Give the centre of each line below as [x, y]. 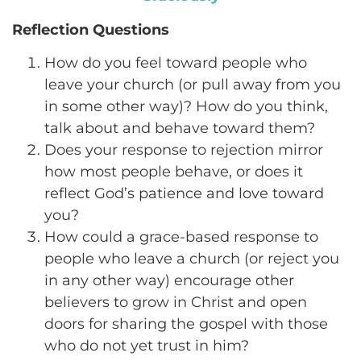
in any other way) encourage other [169, 281]
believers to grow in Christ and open [176, 303]
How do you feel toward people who [176, 63]
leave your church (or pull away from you [193, 85]
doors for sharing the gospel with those [186, 324]
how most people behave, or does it [174, 172]
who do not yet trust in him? [147, 346]
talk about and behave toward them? [180, 129]
